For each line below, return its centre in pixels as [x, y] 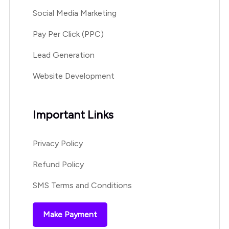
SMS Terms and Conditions [82, 185]
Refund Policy [58, 164]
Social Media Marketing [74, 13]
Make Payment [70, 214]
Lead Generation [63, 55]
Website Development [73, 76]
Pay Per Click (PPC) [68, 34]
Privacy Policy [58, 143]
